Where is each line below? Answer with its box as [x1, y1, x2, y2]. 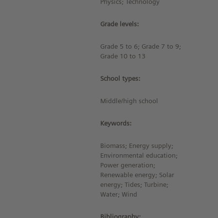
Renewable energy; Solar [100, 171, 175, 179]
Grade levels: [100, 20, 139, 28]
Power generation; [100, 161, 156, 169]
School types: [100, 74, 141, 82]
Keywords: [100, 119, 132, 127]
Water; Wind [100, 190, 138, 198]
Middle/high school [100, 97, 159, 105]
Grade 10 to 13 [100, 52, 146, 60]
